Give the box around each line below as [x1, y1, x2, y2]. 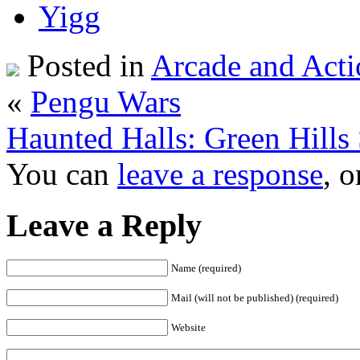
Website [171, 321, 206, 334]
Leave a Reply [6, 207, 202, 244]
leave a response [117, 156, 323, 191]
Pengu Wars [31, 84, 181, 119]
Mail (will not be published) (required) [171, 292, 338, 305]
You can [6, 156, 117, 191]
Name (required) [171, 262, 241, 275]
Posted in [19, 47, 151, 83]
